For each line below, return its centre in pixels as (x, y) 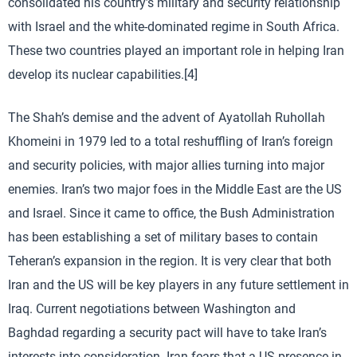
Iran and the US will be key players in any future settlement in (178, 284)
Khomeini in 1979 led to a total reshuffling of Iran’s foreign (171, 141)
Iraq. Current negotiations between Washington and (152, 308)
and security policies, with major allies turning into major (166, 165)
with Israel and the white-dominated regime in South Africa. (174, 26)
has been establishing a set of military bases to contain (163, 237)
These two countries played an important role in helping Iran (176, 50)
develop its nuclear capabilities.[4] (103, 74)
